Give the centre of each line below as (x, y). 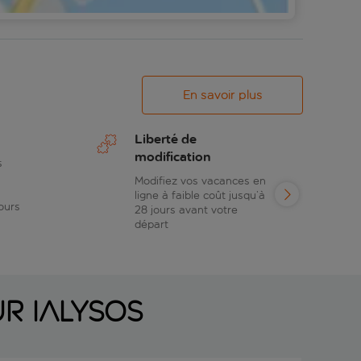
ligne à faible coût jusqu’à (200, 195)
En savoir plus (222, 94)
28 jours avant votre (186, 210)
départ (151, 224)
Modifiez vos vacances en (200, 180)
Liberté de (166, 139)
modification (173, 156)
